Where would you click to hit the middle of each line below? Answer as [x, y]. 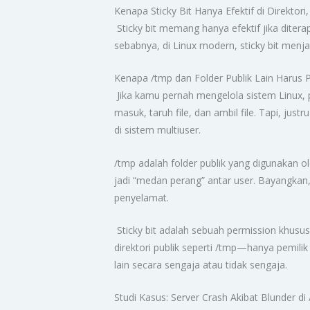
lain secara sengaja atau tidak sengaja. [201, 264]
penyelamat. [142, 197]
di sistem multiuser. [158, 130]
